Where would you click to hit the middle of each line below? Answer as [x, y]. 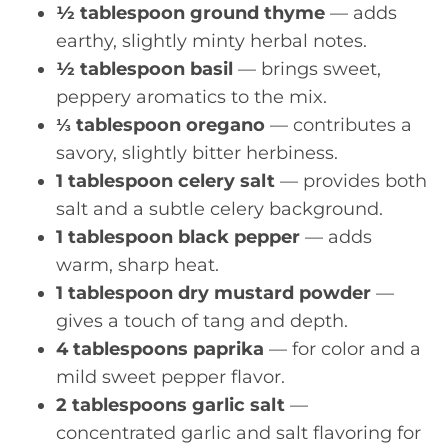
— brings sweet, [307, 68]
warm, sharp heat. [137, 264]
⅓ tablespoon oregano [160, 124]
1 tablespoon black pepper [178, 236]
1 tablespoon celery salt [165, 180]
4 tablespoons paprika [160, 348]
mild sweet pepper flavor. [170, 376]
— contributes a [338, 124]
